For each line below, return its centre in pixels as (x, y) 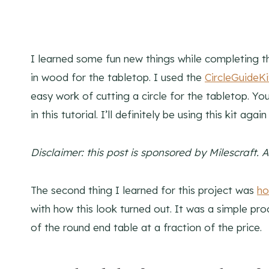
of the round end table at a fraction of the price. (146, 228)
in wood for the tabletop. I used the (118, 77)
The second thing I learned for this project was (144, 190)
